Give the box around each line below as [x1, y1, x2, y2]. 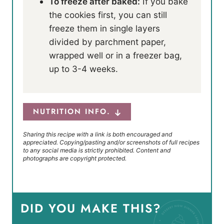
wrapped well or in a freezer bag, [49, 50, 182, 61]
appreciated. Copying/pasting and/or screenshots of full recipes [23, 138, 199, 146]
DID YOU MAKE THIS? [20, 199, 161, 217]
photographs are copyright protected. [23, 154, 126, 162]
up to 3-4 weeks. [49, 63, 118, 74]
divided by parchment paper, [49, 36, 166, 47]
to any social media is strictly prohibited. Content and [23, 146, 170, 154]
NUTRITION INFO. [33, 106, 110, 117]
